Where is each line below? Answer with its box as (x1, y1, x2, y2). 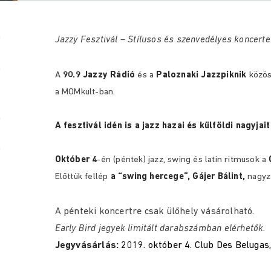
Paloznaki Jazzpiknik (156, 71, 247, 80)
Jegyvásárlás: (54, 241, 119, 250)
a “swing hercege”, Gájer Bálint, (110, 172, 246, 181)
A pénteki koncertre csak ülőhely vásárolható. (54, 207, 255, 217)
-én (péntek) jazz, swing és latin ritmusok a (97, 155, 269, 165)
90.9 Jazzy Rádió (63, 71, 135, 80)
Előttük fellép (54, 172, 111, 181)
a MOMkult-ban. (54, 88, 116, 97)
